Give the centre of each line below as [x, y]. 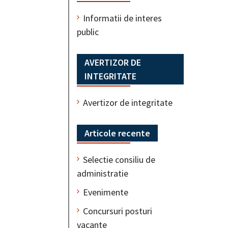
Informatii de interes [122, 18]
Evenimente [106, 192]
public [88, 32]
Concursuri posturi [118, 211]
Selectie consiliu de [119, 159]
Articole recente [117, 133]
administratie [103, 173]
